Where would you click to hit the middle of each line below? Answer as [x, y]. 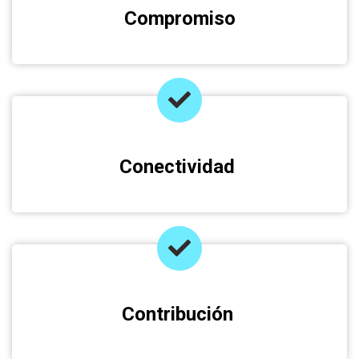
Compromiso [179, 18]
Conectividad [179, 166]
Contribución [179, 315]
